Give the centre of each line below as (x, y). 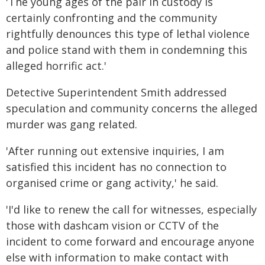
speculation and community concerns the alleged (132, 108)
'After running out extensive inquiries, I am (115, 151)
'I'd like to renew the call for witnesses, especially (131, 209)
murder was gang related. (72, 124)
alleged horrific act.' (56, 66)
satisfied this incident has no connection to (116, 167)
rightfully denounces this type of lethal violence (128, 34)
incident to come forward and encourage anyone (130, 241)
